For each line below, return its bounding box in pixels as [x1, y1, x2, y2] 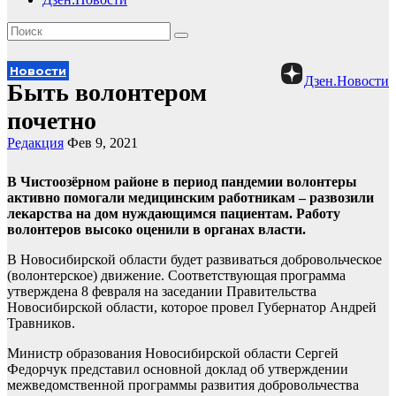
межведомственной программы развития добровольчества [7, 377, 359, 392]
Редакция [7, 135, 64, 150]
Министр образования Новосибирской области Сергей [7, 346, 339, 361]
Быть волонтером [7, 79, 207, 106]
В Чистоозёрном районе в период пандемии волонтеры [7, 174, 357, 189]
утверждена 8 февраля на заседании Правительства [7, 284, 316, 299]
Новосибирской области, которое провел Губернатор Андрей [7, 300, 377, 315]
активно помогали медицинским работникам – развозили [7, 190, 374, 205]
